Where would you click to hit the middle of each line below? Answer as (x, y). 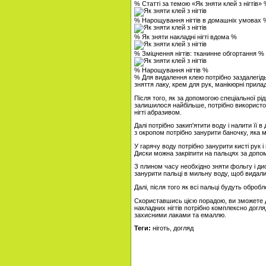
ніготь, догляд (172, 228)
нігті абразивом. (158, 112)
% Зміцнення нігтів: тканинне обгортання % (199, 53)
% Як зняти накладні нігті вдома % (186, 37)
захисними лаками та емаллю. (180, 215)
